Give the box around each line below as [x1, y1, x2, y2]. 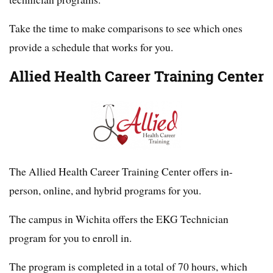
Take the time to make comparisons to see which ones [9, 21, 243, 36]
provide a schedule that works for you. [9, 40, 173, 55]
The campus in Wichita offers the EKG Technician [9, 211, 229, 227]
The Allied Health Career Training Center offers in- [9, 164, 233, 179]
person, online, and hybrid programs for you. [9, 183, 201, 198]
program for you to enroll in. [9, 230, 132, 246]
